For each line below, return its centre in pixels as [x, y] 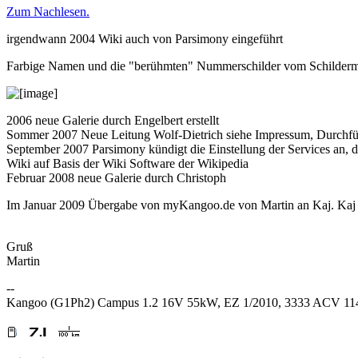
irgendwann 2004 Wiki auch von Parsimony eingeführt [145, 38]
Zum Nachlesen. [48, 11]
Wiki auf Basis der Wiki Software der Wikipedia [127, 163]
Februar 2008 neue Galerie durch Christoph [116, 177]
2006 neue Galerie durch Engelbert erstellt [113, 120]
